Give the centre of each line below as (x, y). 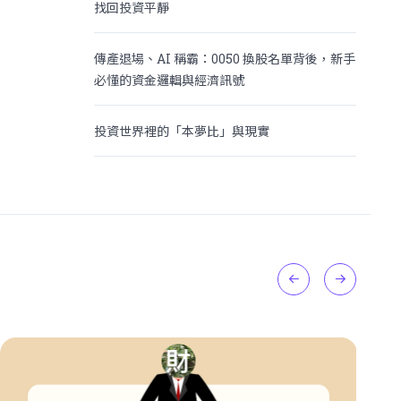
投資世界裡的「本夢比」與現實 (182, 131)
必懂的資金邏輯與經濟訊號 (170, 80)
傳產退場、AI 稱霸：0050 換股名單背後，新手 (225, 58)
